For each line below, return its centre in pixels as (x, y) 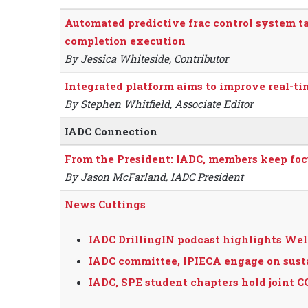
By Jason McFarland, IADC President (154, 177)
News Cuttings (105, 205)
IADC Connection (111, 132)
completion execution (125, 41)
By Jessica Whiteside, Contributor (146, 59)
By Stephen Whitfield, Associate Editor (159, 104)
